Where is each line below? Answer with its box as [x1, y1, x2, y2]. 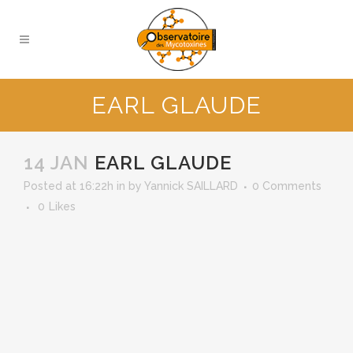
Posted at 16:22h [24, 180, 113, 192]
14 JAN [24, 151, 89, 174]
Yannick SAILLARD [144, 180, 238, 192]
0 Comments [252, 180, 321, 192]
